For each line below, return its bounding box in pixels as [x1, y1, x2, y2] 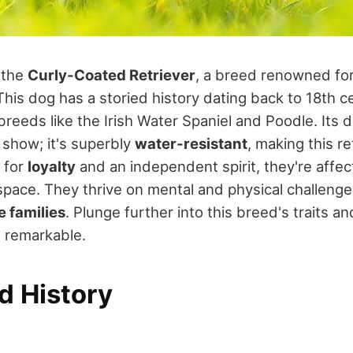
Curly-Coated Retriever [28, 65, 195, 84]
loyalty [28, 157, 76, 175]
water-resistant [135, 134, 247, 152]
